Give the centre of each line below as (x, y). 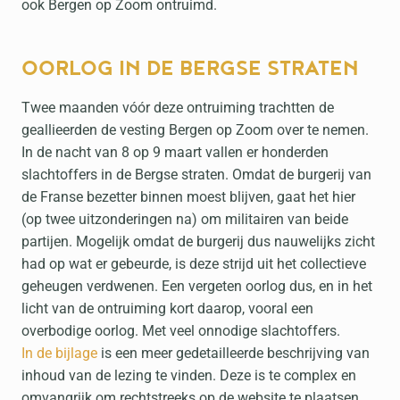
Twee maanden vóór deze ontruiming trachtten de (178, 108)
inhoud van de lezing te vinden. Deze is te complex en (189, 375)
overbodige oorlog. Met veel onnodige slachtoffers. (181, 331)
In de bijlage (59, 353)
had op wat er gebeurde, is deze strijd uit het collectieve (194, 264)
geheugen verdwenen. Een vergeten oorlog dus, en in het (197, 286)
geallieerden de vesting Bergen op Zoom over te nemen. (195, 130)
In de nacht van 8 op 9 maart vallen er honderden (175, 152)
